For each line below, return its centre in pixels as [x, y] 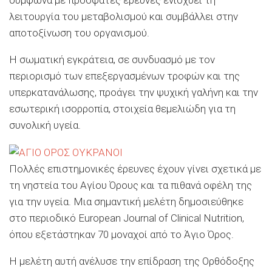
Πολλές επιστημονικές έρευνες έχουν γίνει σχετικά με [135, 169]
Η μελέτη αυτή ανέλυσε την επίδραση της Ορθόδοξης [132, 261]
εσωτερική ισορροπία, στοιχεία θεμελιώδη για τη [122, 109]
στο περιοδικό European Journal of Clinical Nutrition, [127, 218]
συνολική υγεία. [45, 125]
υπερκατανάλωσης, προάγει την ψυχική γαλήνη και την [134, 93]
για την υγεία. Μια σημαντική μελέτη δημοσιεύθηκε [126, 202]
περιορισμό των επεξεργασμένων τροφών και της [124, 76]
